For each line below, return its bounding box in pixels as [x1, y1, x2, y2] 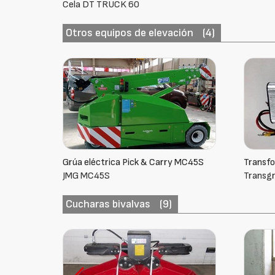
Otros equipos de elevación [66, 26, 194, 39]
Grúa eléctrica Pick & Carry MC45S [63, 157, 204, 168]
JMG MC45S [63, 170, 110, 182]
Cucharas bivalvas [66, 198, 151, 211]
